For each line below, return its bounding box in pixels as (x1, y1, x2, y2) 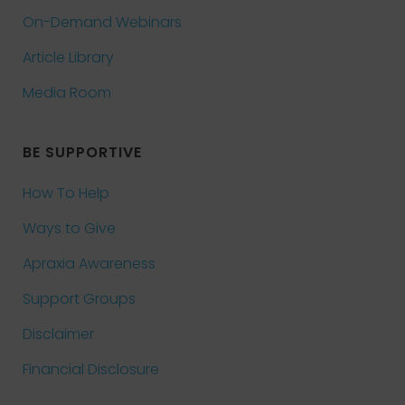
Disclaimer (23, 324, 94, 344)
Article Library (23, 47, 114, 68)
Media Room (23, 82, 111, 103)
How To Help (23, 183, 109, 203)
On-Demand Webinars (23, 12, 182, 33)
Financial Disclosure (23, 359, 159, 380)
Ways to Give (23, 218, 116, 239)
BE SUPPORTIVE (23, 142, 142, 163)
